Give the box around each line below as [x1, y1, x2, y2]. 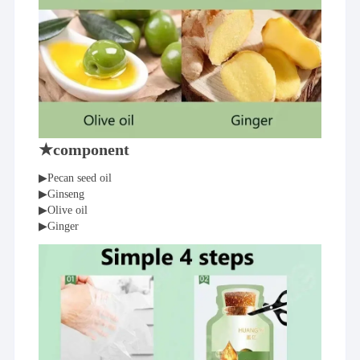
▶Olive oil [39, 203, 88, 216]
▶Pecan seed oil [39, 171, 112, 184]
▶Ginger [39, 219, 80, 232]
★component [39, 140, 130, 158]
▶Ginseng [39, 187, 85, 200]
